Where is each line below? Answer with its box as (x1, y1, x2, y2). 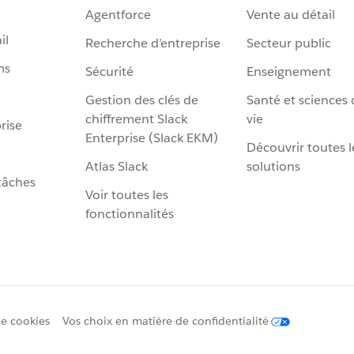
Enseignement (247, 63, 331, 81)
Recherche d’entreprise (85, 35, 220, 52)
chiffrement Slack (85, 111, 187, 128)
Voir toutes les (85, 186, 168, 204)
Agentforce (85, 6, 151, 24)
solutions (247, 158, 300, 175)
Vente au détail (247, 6, 335, 24)
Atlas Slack (85, 158, 148, 175)
